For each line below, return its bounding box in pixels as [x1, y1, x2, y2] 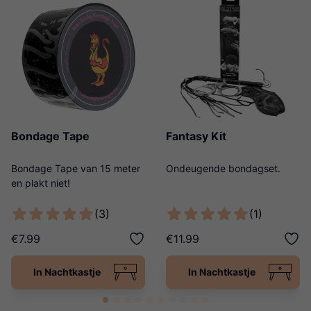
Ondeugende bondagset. [166, 162, 280, 175]
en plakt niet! [11, 177, 70, 190]
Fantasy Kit [166, 129, 226, 144]
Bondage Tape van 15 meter [11, 162, 140, 175]
